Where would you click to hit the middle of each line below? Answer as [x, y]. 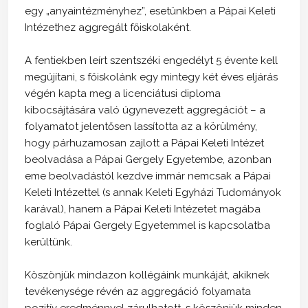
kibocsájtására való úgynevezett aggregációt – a [145, 110]
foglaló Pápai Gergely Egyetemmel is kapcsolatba [147, 225]
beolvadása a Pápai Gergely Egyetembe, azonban [148, 159]
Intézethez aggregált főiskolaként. [108, 27]
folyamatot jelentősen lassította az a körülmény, [141, 126]
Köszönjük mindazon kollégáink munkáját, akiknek [147, 275]
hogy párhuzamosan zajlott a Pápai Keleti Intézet [144, 143]
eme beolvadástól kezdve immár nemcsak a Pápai [148, 176]
